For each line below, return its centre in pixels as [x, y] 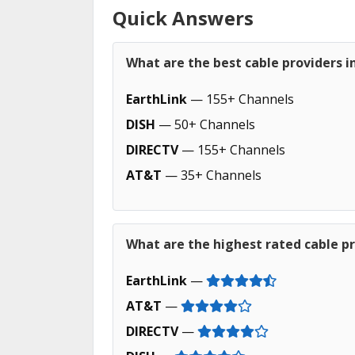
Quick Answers [183, 18]
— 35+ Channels [212, 175]
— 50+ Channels [205, 124]
